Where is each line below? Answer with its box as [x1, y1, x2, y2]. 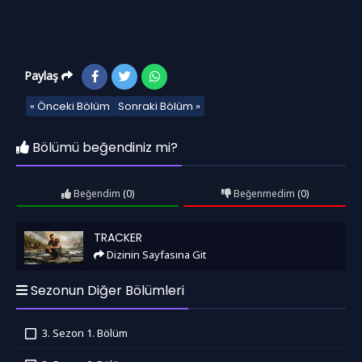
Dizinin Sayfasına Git [104, 246, 206, 262]
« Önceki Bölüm [30, 98, 110, 114]
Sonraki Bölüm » [118, 98, 200, 114]
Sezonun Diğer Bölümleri [27, 280, 184, 300]
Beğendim [70, 186, 120, 200]
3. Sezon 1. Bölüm [42, 325, 128, 340]
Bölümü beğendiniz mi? [29, 137, 178, 157]
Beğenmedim [230, 186, 295, 200]
